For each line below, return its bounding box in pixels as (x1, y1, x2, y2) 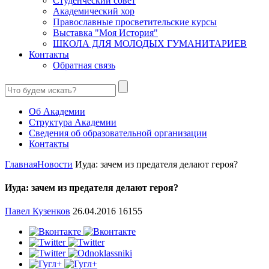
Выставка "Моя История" (53, 27, 158, 38)
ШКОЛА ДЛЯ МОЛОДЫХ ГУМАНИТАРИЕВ (53, 38, 247, 49)
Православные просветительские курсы (53, 16, 217, 27)
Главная (5, 159, 37, 169)
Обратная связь (53, 59, 115, 70)
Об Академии (29, 106, 85, 116)
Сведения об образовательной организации (29, 127, 207, 138)
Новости (37, 159, 73, 169)
